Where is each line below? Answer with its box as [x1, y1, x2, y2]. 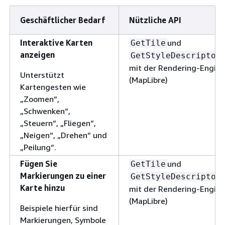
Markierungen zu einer [20, 170, 106, 181]
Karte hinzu [20, 182, 65, 193]
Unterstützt [20, 69, 64, 80]
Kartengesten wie [20, 81, 86, 92]
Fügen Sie [20, 158, 57, 169]
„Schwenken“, [20, 105, 70, 116]
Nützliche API [129, 15, 181, 25]
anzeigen [20, 49, 55, 60]
